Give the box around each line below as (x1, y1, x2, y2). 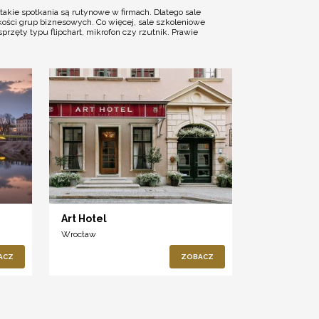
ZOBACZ (180, 253, 214, 261)
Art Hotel (61, 213, 108, 225)
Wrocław (61, 229, 97, 240)
